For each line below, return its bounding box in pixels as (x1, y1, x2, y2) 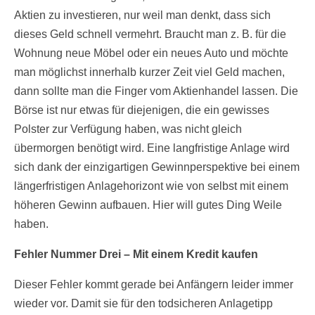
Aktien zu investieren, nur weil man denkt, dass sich (14, 9, 271, 22)
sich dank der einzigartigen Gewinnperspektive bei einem (14, 161, 300, 174)
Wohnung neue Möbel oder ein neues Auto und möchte (14, 47, 288, 60)
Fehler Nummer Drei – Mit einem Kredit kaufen (14, 248, 258, 261)
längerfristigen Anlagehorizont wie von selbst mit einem (14, 180, 288, 193)
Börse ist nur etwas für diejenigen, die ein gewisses (14, 104, 269, 117)
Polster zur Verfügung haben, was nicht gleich (14, 123, 242, 136)
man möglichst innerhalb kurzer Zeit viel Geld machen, (14, 66, 285, 79)
